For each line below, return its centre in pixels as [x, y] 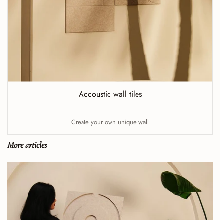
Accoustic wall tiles [110, 94]
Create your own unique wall [110, 122]
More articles [27, 145]
